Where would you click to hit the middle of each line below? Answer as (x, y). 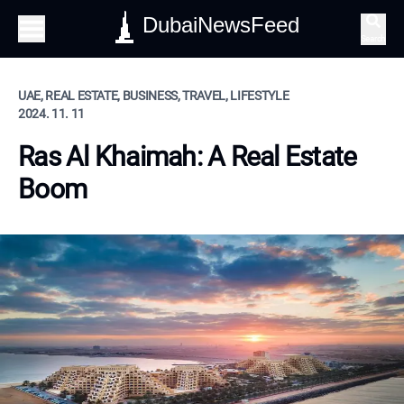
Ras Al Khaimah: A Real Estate (188, 156)
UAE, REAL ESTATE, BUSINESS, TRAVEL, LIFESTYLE (154, 96)
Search (373, 38)
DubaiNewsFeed (220, 25)
